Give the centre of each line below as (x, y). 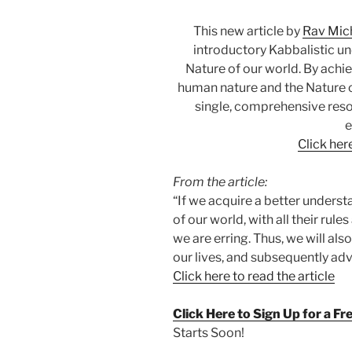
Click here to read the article (254, 276)
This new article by (248, 31)
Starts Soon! (209, 332)
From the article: (220, 181)
